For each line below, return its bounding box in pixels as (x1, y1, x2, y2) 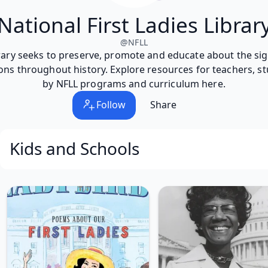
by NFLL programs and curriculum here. (42, 77, 226, 90)
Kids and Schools (10, 136, 139, 160)
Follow (96, 98, 126, 112)
